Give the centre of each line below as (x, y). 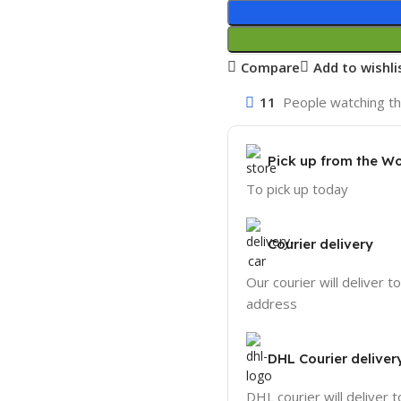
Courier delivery (320, 243)
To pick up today (297, 188)
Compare (270, 67)
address (272, 303)
